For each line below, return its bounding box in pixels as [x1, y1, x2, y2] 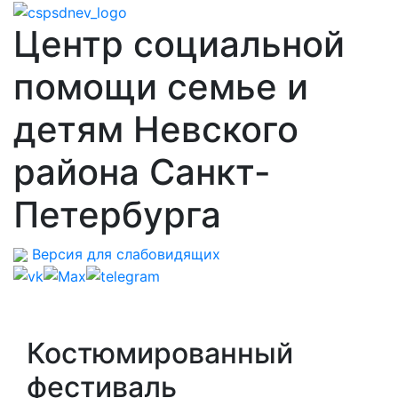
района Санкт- [13, 149, 271, 194]
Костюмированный [27, 336, 293, 371]
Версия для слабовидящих [28, 244, 220, 263]
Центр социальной [13, 21, 345, 66]
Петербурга [13, 192, 221, 236]
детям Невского [13, 107, 298, 151]
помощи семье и [13, 64, 308, 108]
